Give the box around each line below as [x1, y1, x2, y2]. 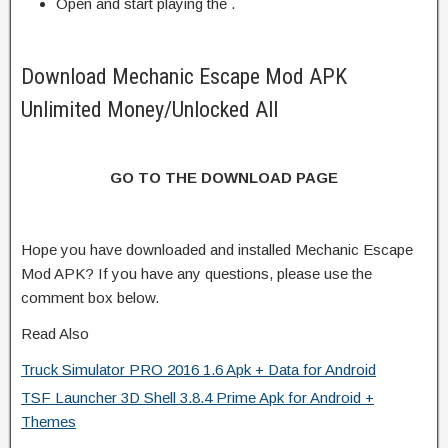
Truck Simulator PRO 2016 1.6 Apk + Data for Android [21, 360, 376, 378]
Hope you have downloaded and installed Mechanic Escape [21, 240, 413, 258]
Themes [21, 412, 76, 430]
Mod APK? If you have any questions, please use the [21, 264, 372, 282]
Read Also [21, 324, 89, 342]
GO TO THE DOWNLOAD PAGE [110, 168, 338, 186]
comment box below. [21, 288, 159, 306]
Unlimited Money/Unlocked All [21, 96, 278, 122]
